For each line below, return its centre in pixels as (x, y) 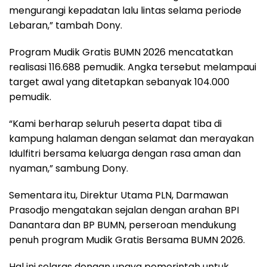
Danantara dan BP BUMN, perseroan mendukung (122, 225)
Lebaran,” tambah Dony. (66, 25)
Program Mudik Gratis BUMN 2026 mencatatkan (121, 52)
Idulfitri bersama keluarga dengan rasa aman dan (125, 153)
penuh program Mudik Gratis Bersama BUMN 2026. (127, 240)
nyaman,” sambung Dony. (69, 168)
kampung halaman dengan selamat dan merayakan (131, 138)
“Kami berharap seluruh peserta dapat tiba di (115, 123)
